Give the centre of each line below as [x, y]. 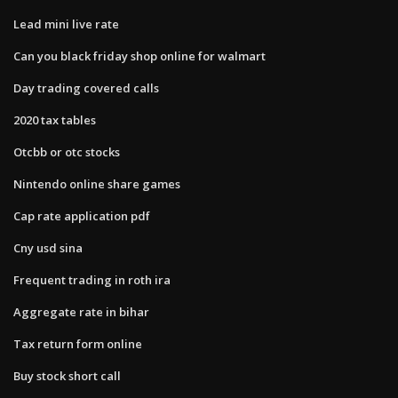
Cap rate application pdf [82, 215]
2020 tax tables [55, 119]
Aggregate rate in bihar [81, 311]
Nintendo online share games [97, 183]
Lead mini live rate [66, 24]
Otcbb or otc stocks [67, 151]
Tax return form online [78, 343]
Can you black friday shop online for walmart [139, 56]
